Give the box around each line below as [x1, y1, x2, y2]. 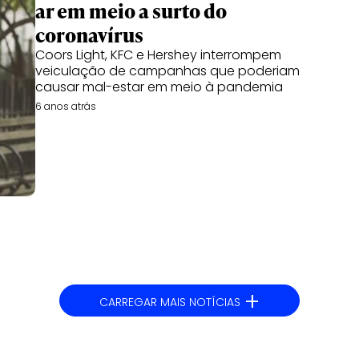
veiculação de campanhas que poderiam [35, 62, 300, 80]
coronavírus [35, 22, 143, 48]
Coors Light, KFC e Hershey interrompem [35, 46, 281, 64]
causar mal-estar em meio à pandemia [35, 78, 283, 96]
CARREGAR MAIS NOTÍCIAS [99, 294, 240, 310]
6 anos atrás [35, 99, 96, 113]
